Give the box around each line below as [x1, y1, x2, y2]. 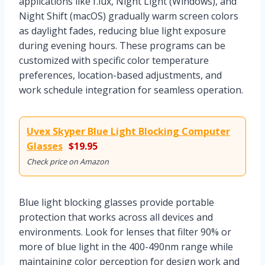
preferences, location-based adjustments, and [19, 68, 222, 82]
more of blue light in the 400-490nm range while [19, 240, 233, 253]
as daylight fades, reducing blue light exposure [19, 24, 226, 37]
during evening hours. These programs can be [19, 38, 225, 52]
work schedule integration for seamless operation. [19, 83, 243, 96]
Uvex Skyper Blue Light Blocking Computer [27, 124, 230, 138]
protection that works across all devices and [19, 210, 213, 224]
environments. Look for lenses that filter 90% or [19, 225, 231, 238]
